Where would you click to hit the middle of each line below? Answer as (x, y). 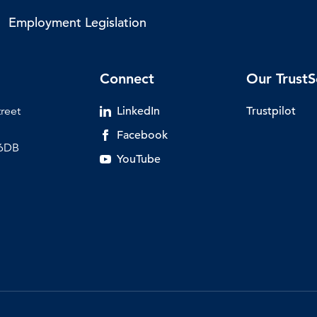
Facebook (142, 135)
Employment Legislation (77, 22)
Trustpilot (271, 111)
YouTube (138, 159)
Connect (127, 78)
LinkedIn (138, 111)
